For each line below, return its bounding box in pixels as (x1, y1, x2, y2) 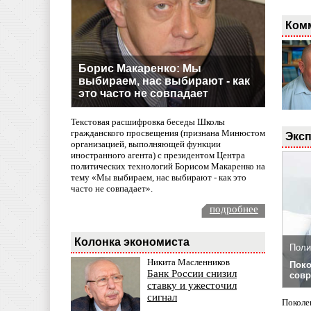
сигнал (147, 292, 177, 303)
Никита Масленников (147, 257, 230, 268)
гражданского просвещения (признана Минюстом (71, 128, 265, 139)
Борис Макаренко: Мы (78, 62, 201, 74)
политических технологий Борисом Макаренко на (71, 161, 265, 172)
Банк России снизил (147, 268, 237, 280)
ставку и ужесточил (147, 280, 237, 292)
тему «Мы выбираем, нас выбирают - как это (71, 172, 246, 183)
